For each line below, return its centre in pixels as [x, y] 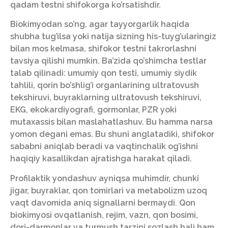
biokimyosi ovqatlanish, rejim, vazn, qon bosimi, [104, 215]
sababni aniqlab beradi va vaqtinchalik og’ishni [104, 147]
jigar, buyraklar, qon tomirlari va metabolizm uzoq [109, 190]
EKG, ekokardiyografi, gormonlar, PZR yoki [93, 110]
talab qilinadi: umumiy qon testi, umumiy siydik [104, 73]
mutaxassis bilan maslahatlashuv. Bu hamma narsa [111, 122]
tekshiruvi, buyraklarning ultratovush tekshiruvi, [106, 98]
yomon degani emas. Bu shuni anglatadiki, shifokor [112, 134]
